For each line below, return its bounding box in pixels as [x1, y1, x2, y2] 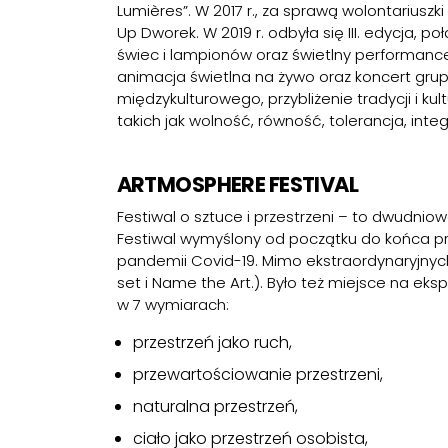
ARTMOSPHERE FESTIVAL [116, 170, 359, 199]
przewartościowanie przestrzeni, [132, 363, 383, 386]
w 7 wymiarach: [116, 294, 229, 315]
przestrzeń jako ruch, [132, 331, 292, 354]
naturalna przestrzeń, [132, 395, 298, 418]
